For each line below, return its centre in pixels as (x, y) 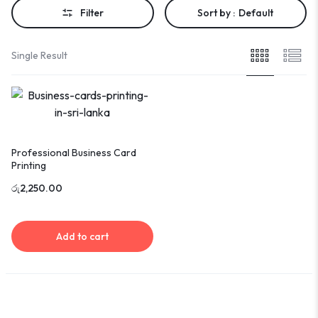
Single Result (39, 55)
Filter (92, 13)
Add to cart (82, 236)
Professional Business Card (74, 152)
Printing (29, 165)
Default (256, 13)
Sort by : (216, 13)
